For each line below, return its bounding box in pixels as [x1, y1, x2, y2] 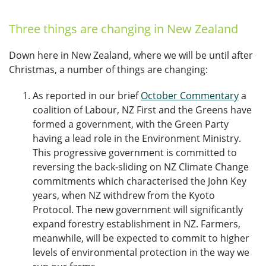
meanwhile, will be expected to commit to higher [33, 232, 249, 245]
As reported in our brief [33, 89, 141, 102]
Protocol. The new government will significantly [33, 203, 243, 216]
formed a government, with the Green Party [33, 118, 229, 131]
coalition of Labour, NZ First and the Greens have [33, 103, 252, 116]
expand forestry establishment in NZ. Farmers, [33, 217, 240, 230]
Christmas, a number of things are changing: [9, 63, 208, 76]
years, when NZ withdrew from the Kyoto [33, 189, 215, 202]
